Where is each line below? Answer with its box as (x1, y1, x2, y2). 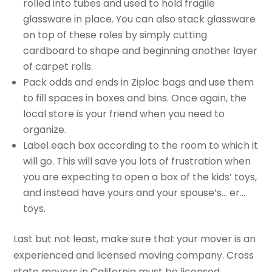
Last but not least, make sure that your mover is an (13, 231, 256, 246)
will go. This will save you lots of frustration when (23, 154, 251, 168)
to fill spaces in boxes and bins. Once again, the (23, 90, 247, 105)
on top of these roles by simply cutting (23, 27, 208, 42)
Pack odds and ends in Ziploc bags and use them (23, 75, 254, 89)
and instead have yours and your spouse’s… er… (23, 185, 246, 200)
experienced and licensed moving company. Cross (13, 248, 254, 262)
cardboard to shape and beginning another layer (23, 43, 258, 58)
